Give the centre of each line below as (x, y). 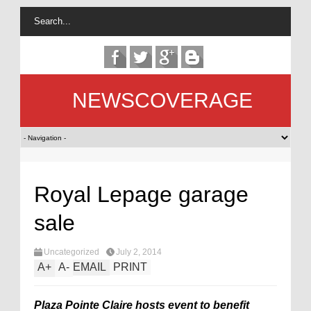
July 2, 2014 (139, 252)
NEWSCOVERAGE (162, 100)
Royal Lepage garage (141, 194)
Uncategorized (72, 252)
